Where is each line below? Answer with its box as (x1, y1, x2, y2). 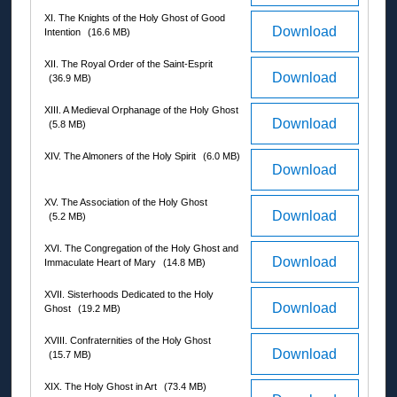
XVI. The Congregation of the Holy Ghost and (44, 243, 238, 254)
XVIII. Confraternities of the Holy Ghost (44, 335, 211, 346)
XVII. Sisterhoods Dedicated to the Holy (44, 289, 214, 300)
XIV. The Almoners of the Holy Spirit (44, 151, 198, 162)
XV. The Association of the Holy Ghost (44, 197, 207, 208)
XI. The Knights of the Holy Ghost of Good (44, 12, 225, 24)
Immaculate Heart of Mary (44, 257, 159, 269)
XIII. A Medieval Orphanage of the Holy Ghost (44, 105, 238, 116)
